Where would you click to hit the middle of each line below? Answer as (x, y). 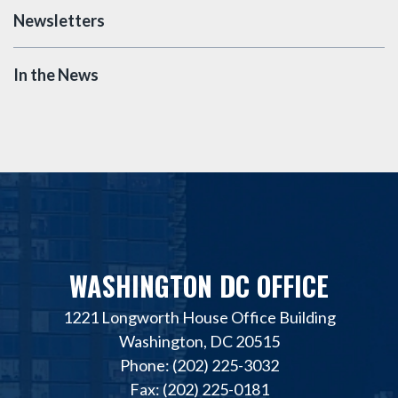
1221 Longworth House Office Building (199, 317)
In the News (56, 74)
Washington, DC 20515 (199, 341)
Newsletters (59, 20)
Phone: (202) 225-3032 (199, 365)
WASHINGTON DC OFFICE (199, 285)
